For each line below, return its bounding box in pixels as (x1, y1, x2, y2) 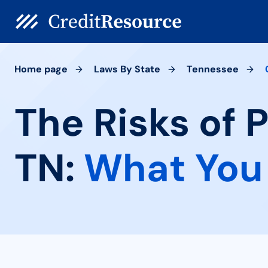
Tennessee (187, 63, 239, 75)
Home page (14, 63, 68, 75)
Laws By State (94, 63, 160, 75)
